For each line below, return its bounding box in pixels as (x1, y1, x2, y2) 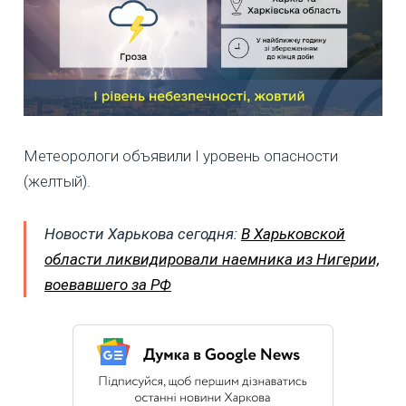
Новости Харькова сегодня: (44, 225, 241, 244)
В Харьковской (241, 225, 345, 244)
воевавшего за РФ (44, 275, 171, 295)
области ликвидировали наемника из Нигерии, (44, 250, 380, 269)
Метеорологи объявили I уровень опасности (24, 147, 338, 166)
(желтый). (24, 172, 91, 191)
